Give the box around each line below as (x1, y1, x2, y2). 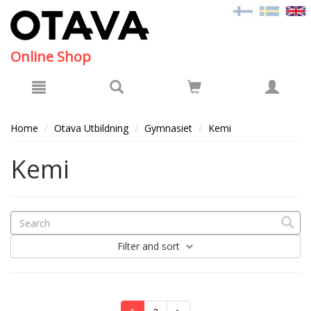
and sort (140, 239, 183, 253)
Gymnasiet (144, 121, 192, 135)
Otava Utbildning (54, 121, 128, 135)
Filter (117, 239, 140, 253)
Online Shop (10, 47, 91, 66)
